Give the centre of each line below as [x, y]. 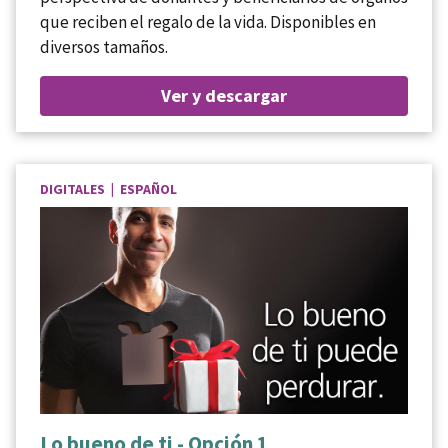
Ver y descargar [224, 95]
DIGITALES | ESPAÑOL [108, 188]
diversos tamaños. [104, 46]
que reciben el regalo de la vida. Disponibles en [208, 21]
